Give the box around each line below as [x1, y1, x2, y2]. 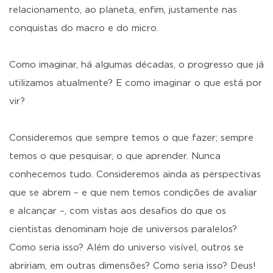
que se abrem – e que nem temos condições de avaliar [9, 188, 257, 197]
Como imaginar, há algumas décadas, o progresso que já [9, 60, 264, 69]
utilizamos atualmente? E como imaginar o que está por [9, 79, 262, 88]
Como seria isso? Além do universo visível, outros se [9, 243, 244, 252]
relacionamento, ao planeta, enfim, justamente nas [9, 5, 237, 15]
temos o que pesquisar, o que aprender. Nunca [9, 152, 221, 161]
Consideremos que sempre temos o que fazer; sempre [9, 133, 253, 143]
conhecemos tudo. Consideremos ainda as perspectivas [9, 170, 261, 179]
